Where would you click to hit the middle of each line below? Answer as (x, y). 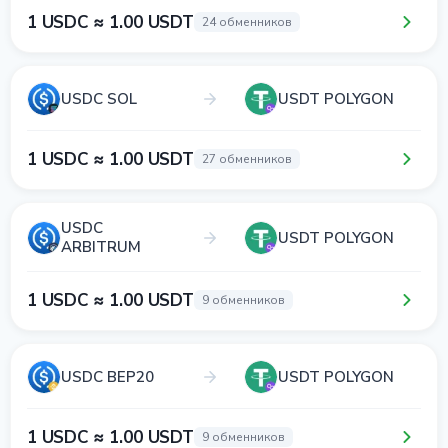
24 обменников (246, 22)
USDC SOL (99, 98)
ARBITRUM (101, 247)
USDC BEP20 (107, 376)
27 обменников (246, 159)
